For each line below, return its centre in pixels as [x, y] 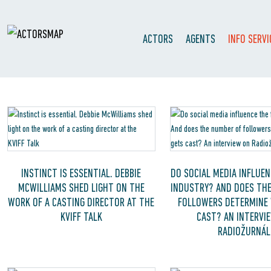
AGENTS [200, 39]
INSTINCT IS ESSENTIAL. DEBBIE [81, 173]
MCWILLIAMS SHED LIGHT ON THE [81, 188]
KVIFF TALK [81, 217]
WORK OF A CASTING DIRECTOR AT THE [81, 202]
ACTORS [158, 39]
